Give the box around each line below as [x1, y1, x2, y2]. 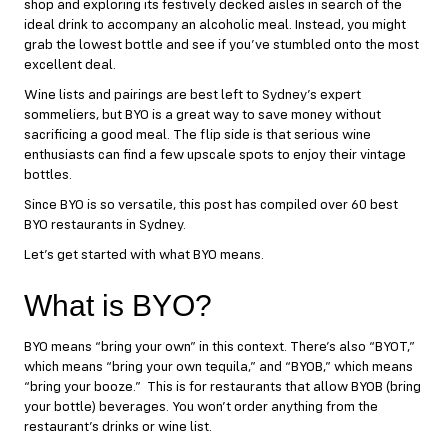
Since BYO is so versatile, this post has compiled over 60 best [24, 198, 398, 212]
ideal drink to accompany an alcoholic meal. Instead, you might [24, 18, 406, 32]
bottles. [24, 168, 72, 182]
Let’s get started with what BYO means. [24, 248, 267, 262]
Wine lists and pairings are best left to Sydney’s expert [24, 88, 361, 102]
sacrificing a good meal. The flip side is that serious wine [24, 128, 371, 142]
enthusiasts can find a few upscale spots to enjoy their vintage [24, 148, 406, 162]
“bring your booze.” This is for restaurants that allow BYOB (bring [24, 380, 421, 394]
